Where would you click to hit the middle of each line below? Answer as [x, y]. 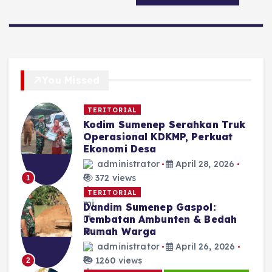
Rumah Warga [120, 232]
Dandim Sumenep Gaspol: [149, 207]
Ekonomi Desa [120, 149]
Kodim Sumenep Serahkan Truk [164, 125]
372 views [114, 178]
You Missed [71, 80]
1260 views [117, 260]
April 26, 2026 [204, 246]
